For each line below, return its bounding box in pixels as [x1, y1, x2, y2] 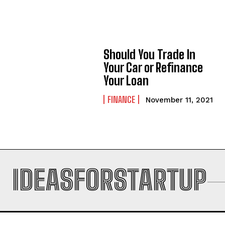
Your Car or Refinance [103, 60, 203, 75]
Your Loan [103, 73, 149, 88]
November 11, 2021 [146, 95, 213, 105]
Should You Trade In [103, 47, 196, 62]
